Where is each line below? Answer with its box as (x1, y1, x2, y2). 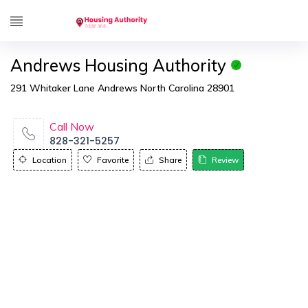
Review (212, 155, 239, 165)
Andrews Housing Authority (10, 55, 226, 76)
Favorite (97, 155, 129, 165)
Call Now (49, 120, 94, 133)
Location (32, 155, 67, 165)
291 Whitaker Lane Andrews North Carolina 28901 (10, 82, 234, 94)
